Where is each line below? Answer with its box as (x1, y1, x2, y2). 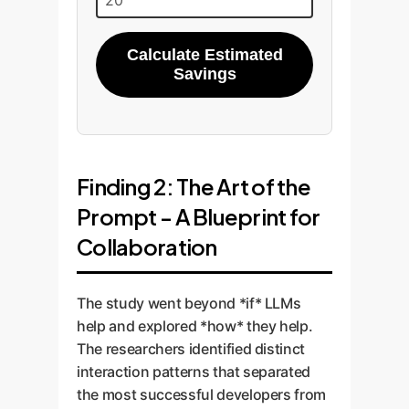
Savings (173, 65, 236, 83)
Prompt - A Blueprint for (77, 203, 320, 230)
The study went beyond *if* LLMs (77, 294, 301, 312)
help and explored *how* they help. (77, 317, 313, 335)
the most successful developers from (77, 385, 327, 404)
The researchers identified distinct (77, 340, 306, 358)
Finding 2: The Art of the (77, 173, 310, 200)
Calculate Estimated (126, 46, 283, 64)
